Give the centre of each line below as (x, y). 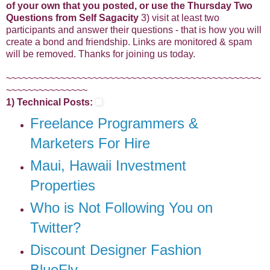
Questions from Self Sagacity (72, 17)
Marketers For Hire (90, 143)
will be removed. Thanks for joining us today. (101, 54)
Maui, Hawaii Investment (108, 165)
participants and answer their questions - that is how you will (134, 30)
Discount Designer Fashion (115, 250)
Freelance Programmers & (114, 123)
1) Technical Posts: (51, 102)
